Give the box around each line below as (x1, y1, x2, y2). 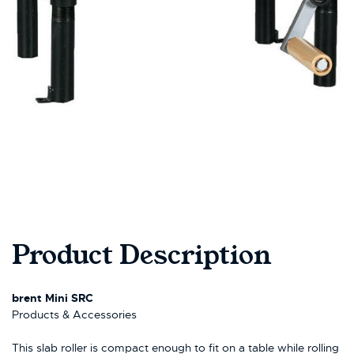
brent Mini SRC (12, 290, 93, 305)
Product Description (12, 235, 272, 274)
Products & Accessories (12, 307, 137, 322)
